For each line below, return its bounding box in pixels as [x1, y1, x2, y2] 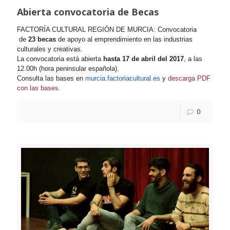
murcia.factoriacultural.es [85, 74, 160, 83]
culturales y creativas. [17, 45, 83, 53]
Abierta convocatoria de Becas [17, 6, 159, 18]
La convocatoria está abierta [17, 55, 103, 63]
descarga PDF [168, 74, 210, 83]
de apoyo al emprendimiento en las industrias [56, 35, 193, 44]
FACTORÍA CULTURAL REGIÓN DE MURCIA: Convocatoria [17, 26, 197, 34]
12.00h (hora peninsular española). [17, 65, 119, 73]
